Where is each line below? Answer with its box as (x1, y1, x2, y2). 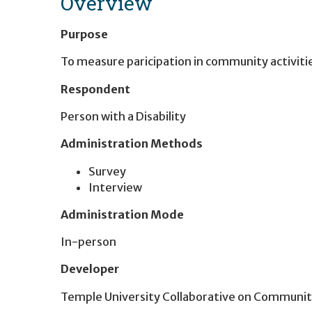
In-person (61, 235, 116, 249)
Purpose (61, 27, 108, 42)
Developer (61, 262, 119, 276)
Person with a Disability (61, 109, 186, 123)
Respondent (61, 81, 130, 96)
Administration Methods (61, 136, 203, 151)
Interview (88, 180, 142, 194)
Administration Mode (61, 207, 184, 221)
